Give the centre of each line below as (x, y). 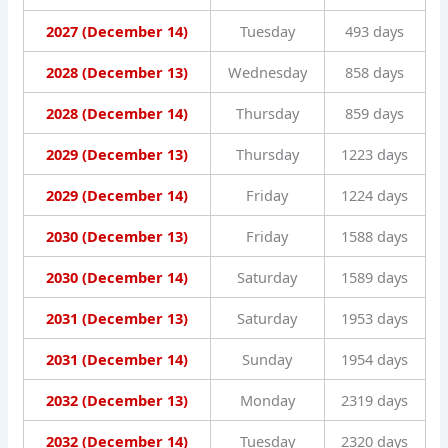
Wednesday (267, 72)
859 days (374, 113)
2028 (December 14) (116, 113)
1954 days (374, 359)
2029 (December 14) (116, 195)
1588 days (374, 236)
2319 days (374, 400)
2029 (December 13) (116, 154)
